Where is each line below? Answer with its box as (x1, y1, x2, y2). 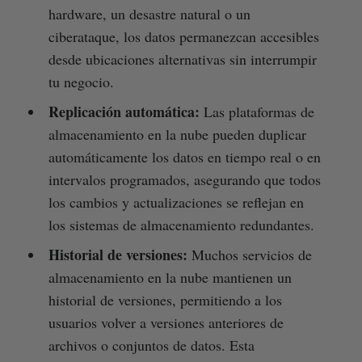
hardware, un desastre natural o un (48, 3, 250, 23)
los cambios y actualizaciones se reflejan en (48, 192, 304, 212)
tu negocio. (48, 71, 114, 91)
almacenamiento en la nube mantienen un (48, 267, 292, 287)
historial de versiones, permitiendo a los (48, 289, 282, 309)
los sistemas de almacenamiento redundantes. (48, 214, 314, 234)
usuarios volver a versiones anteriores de (48, 312, 284, 332)
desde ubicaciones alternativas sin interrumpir (48, 48, 317, 69)
